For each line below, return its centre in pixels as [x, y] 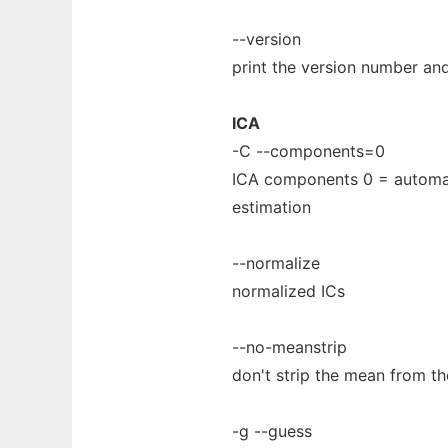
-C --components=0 [308, 151]
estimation [271, 207]
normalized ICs [288, 291]
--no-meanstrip [289, 347]
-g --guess [272, 431]
